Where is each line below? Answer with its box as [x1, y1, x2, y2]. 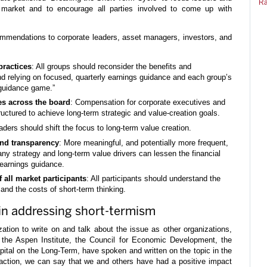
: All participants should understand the [86, 174, 221, 184]
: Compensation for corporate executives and [70, 98, 225, 107]
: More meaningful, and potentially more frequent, [59, 138, 228, 147]
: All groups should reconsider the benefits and [32, 61, 191, 71]
